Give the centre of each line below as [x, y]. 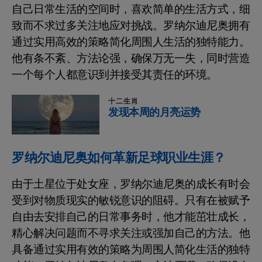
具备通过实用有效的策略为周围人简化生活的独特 [131, 249]
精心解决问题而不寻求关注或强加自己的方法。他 [131, 233]
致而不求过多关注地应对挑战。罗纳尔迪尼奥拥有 [131, 25]
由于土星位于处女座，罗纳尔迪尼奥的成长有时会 [131, 184]
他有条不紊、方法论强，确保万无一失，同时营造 [131, 58]
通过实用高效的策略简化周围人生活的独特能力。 [131, 42]
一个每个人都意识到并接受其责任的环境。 [115, 75]
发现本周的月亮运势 [154, 112]
